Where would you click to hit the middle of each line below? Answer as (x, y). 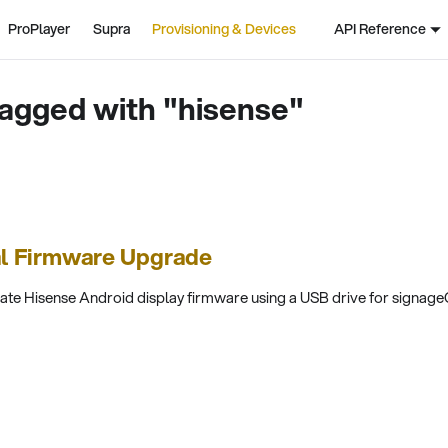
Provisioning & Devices (224, 29)
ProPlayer (39, 29)
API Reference (379, 29)
